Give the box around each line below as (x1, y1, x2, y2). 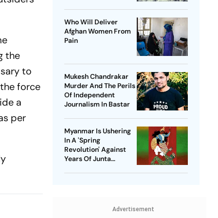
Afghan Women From (64, 27, 131, 36)
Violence (64, 163, 92, 173)
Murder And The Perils (64, 81, 135, 91)
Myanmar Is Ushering (64, 127, 131, 136)
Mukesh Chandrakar (64, 72, 128, 81)
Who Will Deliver (64, 18, 118, 27)
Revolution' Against (64, 145, 126, 154)
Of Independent (64, 91, 115, 100)
